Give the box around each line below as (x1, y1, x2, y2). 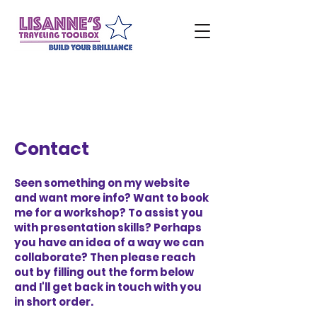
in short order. (14, 294, 93, 309)
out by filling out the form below (14, 265, 194, 279)
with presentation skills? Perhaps (14, 220, 202, 235)
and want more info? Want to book (14, 190, 209, 205)
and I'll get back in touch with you (14, 279, 202, 294)
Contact (14, 137, 89, 161)
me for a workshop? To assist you (14, 205, 203, 220)
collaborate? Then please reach (14, 250, 195, 265)
